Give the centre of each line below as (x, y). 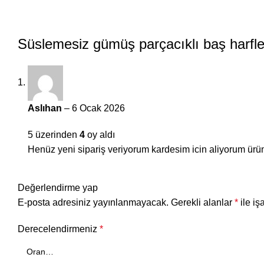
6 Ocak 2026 (98, 108)
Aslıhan (46, 108)
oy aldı (100, 134)
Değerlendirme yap (58, 187)
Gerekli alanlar (203, 202)
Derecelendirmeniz (59, 229)
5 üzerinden (54, 134)
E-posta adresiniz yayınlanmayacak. (93, 202)
